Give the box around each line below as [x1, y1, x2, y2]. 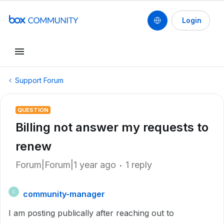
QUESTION [17, 106, 48, 113]
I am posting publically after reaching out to [8, 208, 174, 218]
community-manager [23, 189, 105, 199]
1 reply [125, 159, 152, 170]
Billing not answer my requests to [15, 120, 208, 134]
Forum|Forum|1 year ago [15, 159, 116, 170]
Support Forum [15, 76, 63, 84]
